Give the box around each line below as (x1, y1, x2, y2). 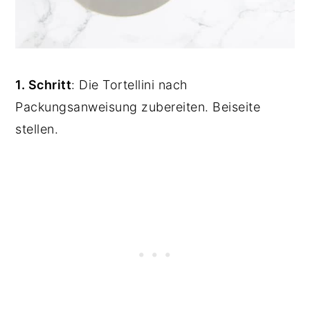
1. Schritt (15, 77, 72, 93)
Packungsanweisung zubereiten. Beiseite (15, 100, 261, 115)
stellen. (15, 122, 62, 137)
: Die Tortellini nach (71, 77, 188, 93)
